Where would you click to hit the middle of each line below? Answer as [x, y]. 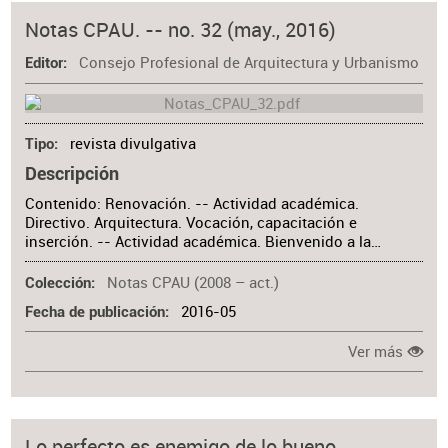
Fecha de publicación [95, 312]
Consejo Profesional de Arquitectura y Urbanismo [248, 63]
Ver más [376, 351]
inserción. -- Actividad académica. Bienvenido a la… [203, 242]
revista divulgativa [132, 144]
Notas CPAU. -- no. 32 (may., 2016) [181, 30]
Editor [44, 64]
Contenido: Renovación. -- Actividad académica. [192, 204]
